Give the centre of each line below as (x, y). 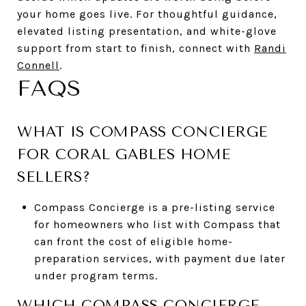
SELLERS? (54, 177)
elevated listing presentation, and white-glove (147, 31)
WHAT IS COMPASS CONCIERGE (142, 131)
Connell (38, 65)
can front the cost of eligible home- (133, 241)
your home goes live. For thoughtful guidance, (147, 14)
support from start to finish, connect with (136, 48)
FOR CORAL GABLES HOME (124, 154)
